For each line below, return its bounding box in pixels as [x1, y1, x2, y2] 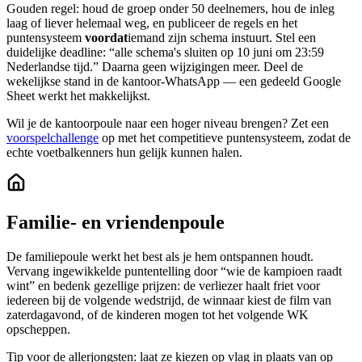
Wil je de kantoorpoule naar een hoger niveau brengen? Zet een [6, 116, 329, 131]
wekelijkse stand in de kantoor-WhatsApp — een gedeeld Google [6, 74, 341, 89]
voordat [85, 31, 128, 45]
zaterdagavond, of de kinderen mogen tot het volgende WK [6, 308, 309, 322]
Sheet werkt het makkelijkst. [6, 89, 150, 103]
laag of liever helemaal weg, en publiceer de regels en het [6, 16, 297, 31]
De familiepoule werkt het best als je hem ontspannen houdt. [6, 250, 314, 264]
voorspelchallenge [6, 131, 99, 145]
